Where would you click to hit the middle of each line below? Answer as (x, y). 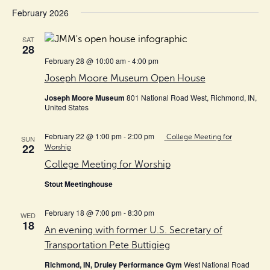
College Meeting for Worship (107, 164)
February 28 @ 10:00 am (85, 60)
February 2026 (40, 12)
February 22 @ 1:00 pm (83, 136)
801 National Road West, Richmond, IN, (191, 97)
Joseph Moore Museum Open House (125, 78)
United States (66, 107)
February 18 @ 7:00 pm (83, 212)
